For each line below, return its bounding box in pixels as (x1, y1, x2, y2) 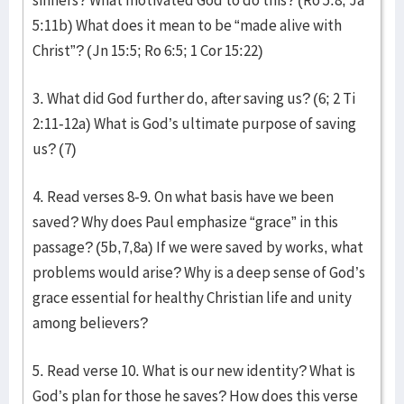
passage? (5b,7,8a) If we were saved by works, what (32, 237, 363, 257)
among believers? (32, 313, 148, 333)
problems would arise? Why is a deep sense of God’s (32, 262, 365, 282)
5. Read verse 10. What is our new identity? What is (32, 361, 355, 381)
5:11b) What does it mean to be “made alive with (32, 15, 342, 35)
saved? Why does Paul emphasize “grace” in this (32, 212, 338, 232)
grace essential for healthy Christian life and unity (32, 288, 352, 308)
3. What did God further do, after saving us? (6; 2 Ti (32, 88, 355, 108)
